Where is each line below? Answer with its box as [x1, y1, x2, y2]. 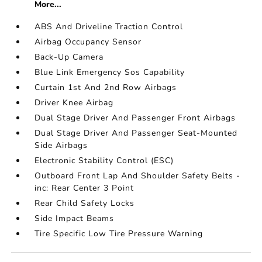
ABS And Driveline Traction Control [35, 21, 184, 32]
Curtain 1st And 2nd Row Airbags [35, 82, 177, 93]
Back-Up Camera [35, 51, 104, 63]
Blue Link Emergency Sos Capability [35, 67, 185, 78]
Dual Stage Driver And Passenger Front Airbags [35, 112, 236, 123]
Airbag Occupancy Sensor [35, 36, 142, 47]
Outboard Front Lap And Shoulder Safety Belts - [35, 170, 241, 181]
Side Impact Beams [35, 213, 115, 224]
